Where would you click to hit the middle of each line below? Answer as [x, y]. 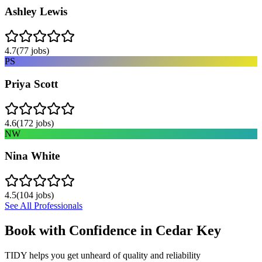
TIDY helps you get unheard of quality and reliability [103, 255]
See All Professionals [44, 206]
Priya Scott [31, 84]
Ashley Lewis [36, 12]
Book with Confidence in [80, 230]
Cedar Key [188, 230]
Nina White [32, 156]
